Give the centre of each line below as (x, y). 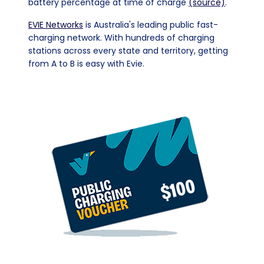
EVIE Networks (56, 25)
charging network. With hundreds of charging (121, 38)
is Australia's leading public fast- (151, 25)
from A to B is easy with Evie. (86, 64)
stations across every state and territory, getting (128, 51)
